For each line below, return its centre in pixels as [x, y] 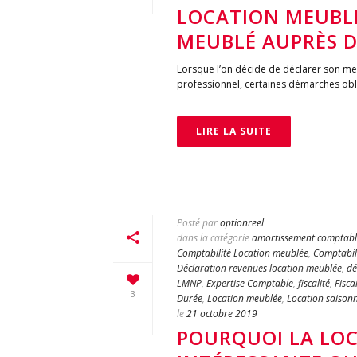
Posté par [197, 223]
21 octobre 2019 [222, 314]
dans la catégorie [213, 238]
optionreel [242, 223]
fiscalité [314, 283]
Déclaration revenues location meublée [259, 268]
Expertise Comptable [250, 283]
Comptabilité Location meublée [243, 253]
